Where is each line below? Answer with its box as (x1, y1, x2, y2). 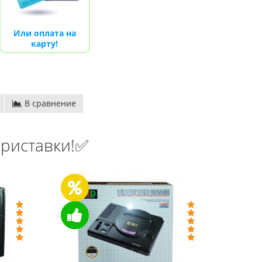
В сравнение (22, 97, 76, 109)
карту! (31, 37, 58, 49)
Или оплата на (13, 27, 76, 39)
